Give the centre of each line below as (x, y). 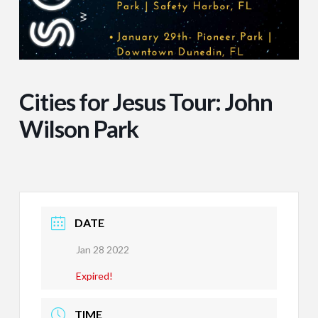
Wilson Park (78, 129)
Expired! (94, 276)
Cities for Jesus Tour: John (146, 102)
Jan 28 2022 (102, 250)
